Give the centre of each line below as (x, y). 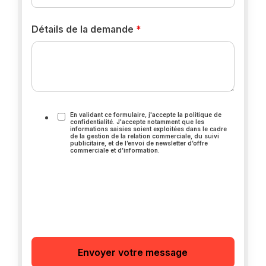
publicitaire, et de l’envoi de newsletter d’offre (139, 143)
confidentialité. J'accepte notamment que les (137, 121)
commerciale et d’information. (115, 150)
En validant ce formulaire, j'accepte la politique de (146, 114)
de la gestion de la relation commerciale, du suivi (145, 136)
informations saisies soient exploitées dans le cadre (149, 129)
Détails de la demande (84, 29)
